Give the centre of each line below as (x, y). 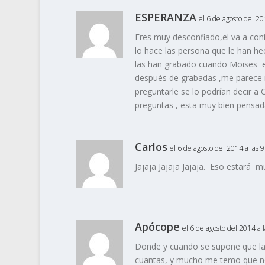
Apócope (157, 227)
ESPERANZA (165, 17)
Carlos (151, 147)
